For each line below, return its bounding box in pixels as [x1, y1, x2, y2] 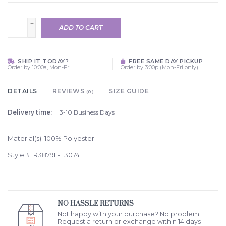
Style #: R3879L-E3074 [8, 151, 80, 159]
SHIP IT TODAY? [16, 58, 69, 65]
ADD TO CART [59, 24, 102, 32]
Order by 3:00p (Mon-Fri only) [121, 64, 198, 71]
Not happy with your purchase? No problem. [58, 210, 201, 218]
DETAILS [8, 87, 37, 95]
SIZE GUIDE [109, 87, 149, 95]
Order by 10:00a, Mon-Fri [8, 64, 71, 71]
